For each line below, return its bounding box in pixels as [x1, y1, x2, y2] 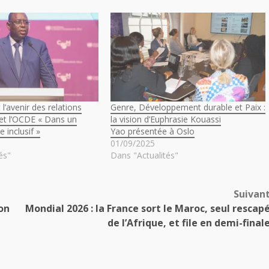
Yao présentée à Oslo [110, 125, 195, 137]
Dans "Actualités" [110, 149, 178, 161]
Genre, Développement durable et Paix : [110, 101, 265, 113]
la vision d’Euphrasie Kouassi [110, 113, 221, 125]
